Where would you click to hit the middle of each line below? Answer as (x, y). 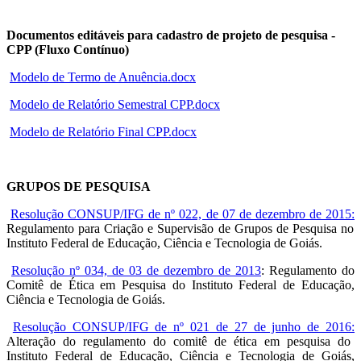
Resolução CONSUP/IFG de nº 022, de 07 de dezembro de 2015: (183, 214)
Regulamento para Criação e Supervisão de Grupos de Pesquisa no (180, 229)
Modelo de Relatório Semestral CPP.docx (115, 105)
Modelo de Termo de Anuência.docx (103, 77)
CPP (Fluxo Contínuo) (68, 50)
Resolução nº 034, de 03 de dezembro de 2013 (136, 271)
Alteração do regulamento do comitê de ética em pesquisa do (178, 342)
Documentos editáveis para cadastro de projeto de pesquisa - (171, 35)
